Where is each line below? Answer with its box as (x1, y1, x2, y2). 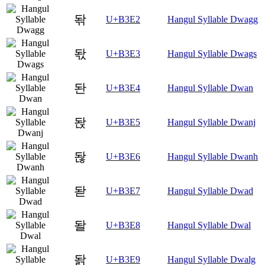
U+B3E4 (106, 82, 140, 93)
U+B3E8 (106, 219, 140, 230)
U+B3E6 (106, 151, 140, 161)
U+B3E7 (106, 185, 140, 196)
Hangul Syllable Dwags (167, 48, 257, 59)
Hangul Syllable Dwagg (167, 14, 258, 24)
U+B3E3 (106, 48, 140, 59)
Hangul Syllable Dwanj (167, 117, 256, 127)
